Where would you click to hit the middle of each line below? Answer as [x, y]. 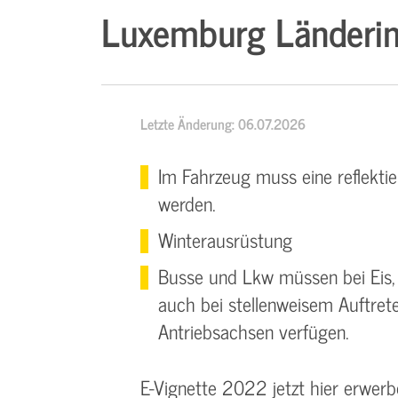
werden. [187, 203]
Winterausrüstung [225, 239]
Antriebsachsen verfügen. [254, 331]
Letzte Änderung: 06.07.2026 [223, 123]
